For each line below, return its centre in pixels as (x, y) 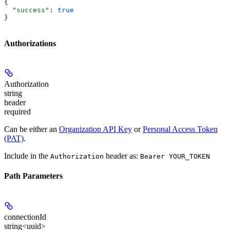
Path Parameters (33, 176)
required (17, 112)
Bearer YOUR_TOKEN (175, 157)
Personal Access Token (180, 129)
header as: (122, 156)
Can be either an (32, 129)
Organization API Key (95, 129)
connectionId (25, 217)
